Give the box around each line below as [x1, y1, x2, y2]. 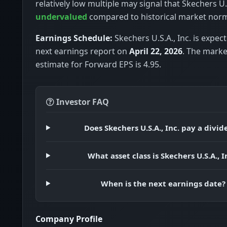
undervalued [35, 11, 87, 22]
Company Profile [35, 213, 102, 224]
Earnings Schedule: [35, 32, 112, 44]
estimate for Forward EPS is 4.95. [35, 59, 161, 70]
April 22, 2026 [129, 46, 182, 57]
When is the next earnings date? [101, 178, 226, 188]
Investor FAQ [54, 96, 109, 107]
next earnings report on [35, 46, 129, 57]
